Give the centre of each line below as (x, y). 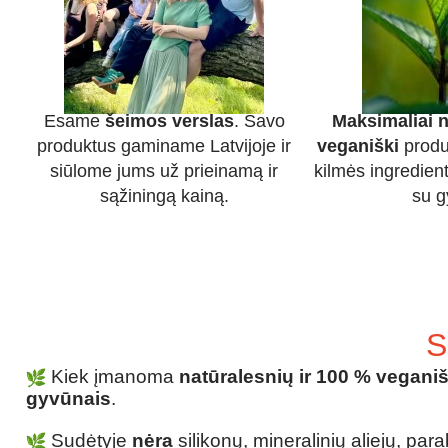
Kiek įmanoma (112, 377)
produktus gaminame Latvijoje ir (164, 146)
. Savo (259, 121)
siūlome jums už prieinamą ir (164, 171)
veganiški (357, 146)
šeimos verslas (169, 121)
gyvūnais (68, 399)
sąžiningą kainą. (164, 196)
